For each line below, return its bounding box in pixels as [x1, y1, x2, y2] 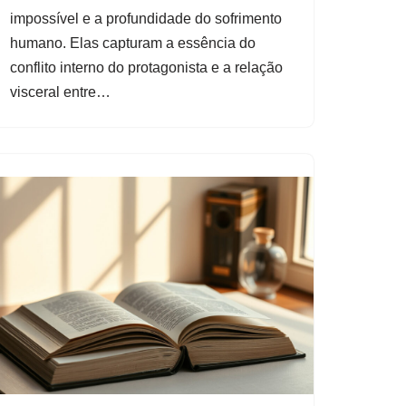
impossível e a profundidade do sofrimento [10, 10, 282, 26]
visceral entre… [10, 83, 114, 100]
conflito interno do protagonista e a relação [10, 59, 283, 75]
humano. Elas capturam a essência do [10, 34, 256, 51]
